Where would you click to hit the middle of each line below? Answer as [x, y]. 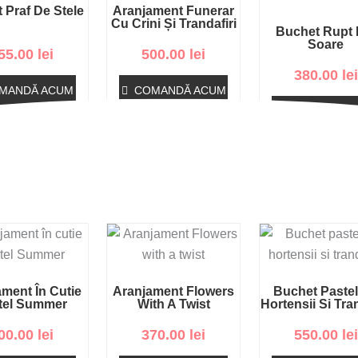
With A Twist [173, 304]
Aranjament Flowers [174, 291]
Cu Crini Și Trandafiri [173, 24]
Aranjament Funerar [174, 11]
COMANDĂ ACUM [180, 91]
